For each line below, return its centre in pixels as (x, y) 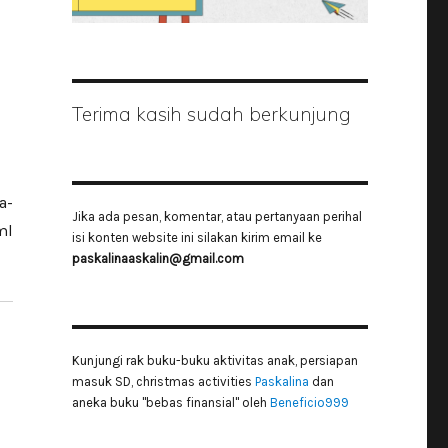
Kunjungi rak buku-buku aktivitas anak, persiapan (214, 361)
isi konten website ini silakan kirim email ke (196, 238)
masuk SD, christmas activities (163, 382)
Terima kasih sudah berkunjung (211, 114)
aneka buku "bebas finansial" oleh (170, 403)
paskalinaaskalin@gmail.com (157, 259)
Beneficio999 (309, 403)
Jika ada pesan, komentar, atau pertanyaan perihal (216, 217)
